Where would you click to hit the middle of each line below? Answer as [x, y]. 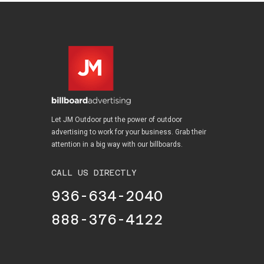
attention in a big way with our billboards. [117, 144]
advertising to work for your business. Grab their [129, 132]
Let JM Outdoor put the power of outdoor [117, 120]
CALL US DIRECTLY [94, 173]
